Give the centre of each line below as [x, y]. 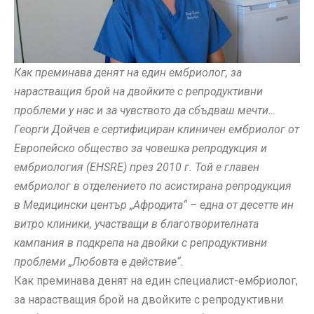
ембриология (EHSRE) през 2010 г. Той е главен [137, 167]
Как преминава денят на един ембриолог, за [128, 72]
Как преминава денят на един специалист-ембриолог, [156, 280]
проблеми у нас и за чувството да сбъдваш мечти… [145, 110]
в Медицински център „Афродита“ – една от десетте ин [154, 205]
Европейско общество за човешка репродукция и [141, 148]
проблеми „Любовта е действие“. [99, 261]
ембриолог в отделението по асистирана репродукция [153, 186]
